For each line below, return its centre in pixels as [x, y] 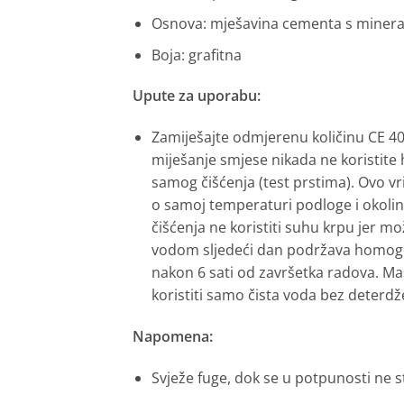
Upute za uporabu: [197, 96]
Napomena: [173, 337]
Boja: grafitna [196, 55]
